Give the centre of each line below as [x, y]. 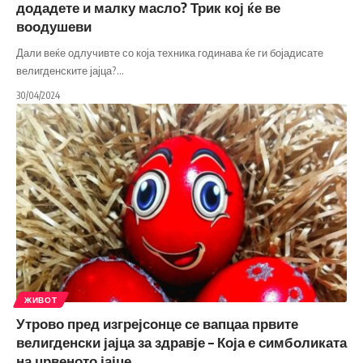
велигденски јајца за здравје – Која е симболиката [181, 342]
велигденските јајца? [66, 70]
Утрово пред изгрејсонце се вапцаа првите [157, 323]
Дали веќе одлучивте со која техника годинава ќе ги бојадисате [170, 52]
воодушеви [54, 26]
